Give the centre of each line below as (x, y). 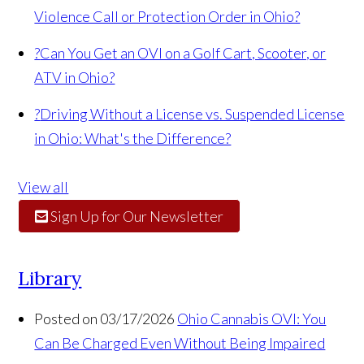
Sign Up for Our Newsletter (137, 217)
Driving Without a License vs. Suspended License (193, 114)
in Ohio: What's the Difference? (133, 139)
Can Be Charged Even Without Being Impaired (180, 343)
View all (43, 187)
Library (50, 279)
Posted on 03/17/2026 (105, 319)
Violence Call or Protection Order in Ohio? (167, 17)
